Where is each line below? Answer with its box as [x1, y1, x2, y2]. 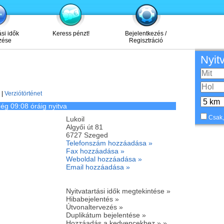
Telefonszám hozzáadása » [65, 139, 152, 147]
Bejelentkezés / [125, 30, 166, 37]
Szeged [83, 131, 108, 139]
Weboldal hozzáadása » [65, 155, 142, 163]
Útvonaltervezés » [65, 203, 123, 211]
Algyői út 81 [65, 123, 103, 131]
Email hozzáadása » [65, 163, 130, 171]
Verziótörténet [4, 90, 42, 97]
